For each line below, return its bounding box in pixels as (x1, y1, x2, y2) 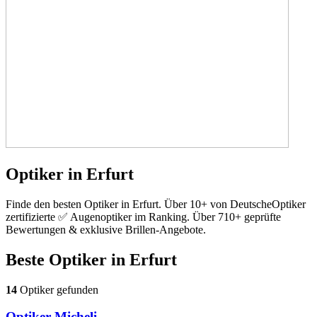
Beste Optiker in (6, 250, 129, 269)
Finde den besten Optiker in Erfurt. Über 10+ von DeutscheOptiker (6, 197, 306, 210)
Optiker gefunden (17, 283, 98, 296)
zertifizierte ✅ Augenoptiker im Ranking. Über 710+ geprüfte (6, 210, 281, 223)
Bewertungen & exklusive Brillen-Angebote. (6, 223, 206, 236)
